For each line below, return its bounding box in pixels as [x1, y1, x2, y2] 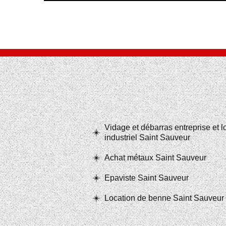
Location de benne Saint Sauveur [104, 194, 224, 202]
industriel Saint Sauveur [104, 133, 190, 142]
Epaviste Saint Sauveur [104, 174, 189, 182]
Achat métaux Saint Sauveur [104, 153, 206, 162]
